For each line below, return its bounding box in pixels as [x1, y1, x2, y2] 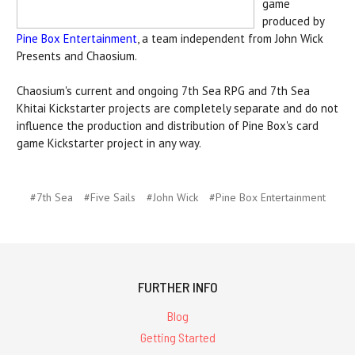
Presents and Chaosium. [17, 48, 137, 64]
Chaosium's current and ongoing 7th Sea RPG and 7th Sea [17, 83, 310, 99]
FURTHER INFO [137, 278, 218, 296]
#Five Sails [83, 190, 136, 205]
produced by [262, 13, 324, 29]
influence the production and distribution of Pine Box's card [17, 118, 319, 134]
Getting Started [139, 330, 216, 345]
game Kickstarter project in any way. [17, 136, 201, 151]
